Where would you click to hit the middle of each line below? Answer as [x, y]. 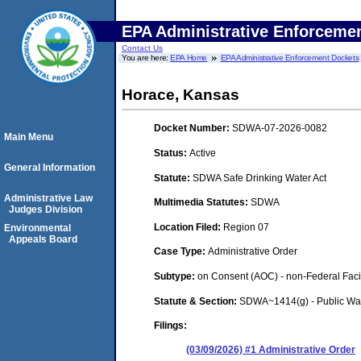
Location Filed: [189, 227]
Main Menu [29, 137]
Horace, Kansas [180, 95]
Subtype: [176, 276]
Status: [172, 153]
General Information [50, 168]
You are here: [146, 58]
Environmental [37, 228]
